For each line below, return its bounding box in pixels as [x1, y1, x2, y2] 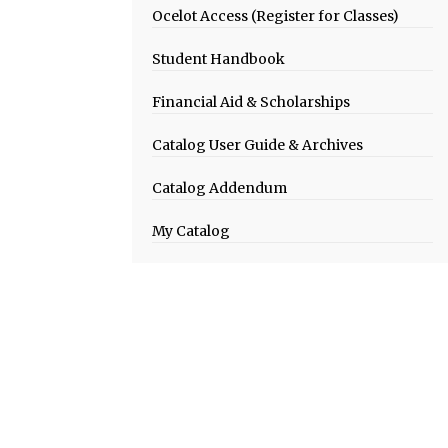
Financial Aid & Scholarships [152, 93, 350, 111]
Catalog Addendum [152, 179, 287, 197]
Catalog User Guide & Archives [152, 136, 363, 154]
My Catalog [152, 222, 230, 240]
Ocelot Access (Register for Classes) [152, 7, 399, 25]
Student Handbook [152, 50, 285, 68]
